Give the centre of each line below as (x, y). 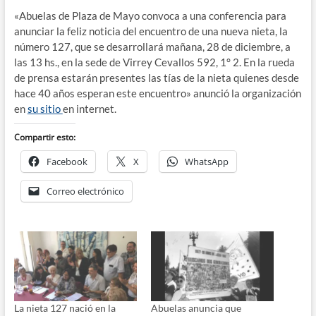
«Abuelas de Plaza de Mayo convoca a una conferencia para (150, 15)
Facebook (67, 161)
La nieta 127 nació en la (65, 308)
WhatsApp (206, 161)
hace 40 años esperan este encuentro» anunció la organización (157, 93)
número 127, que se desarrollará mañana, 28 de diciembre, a (152, 46)
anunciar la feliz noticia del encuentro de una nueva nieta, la (151, 31)
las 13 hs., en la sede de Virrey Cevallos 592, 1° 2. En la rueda (154, 62)
